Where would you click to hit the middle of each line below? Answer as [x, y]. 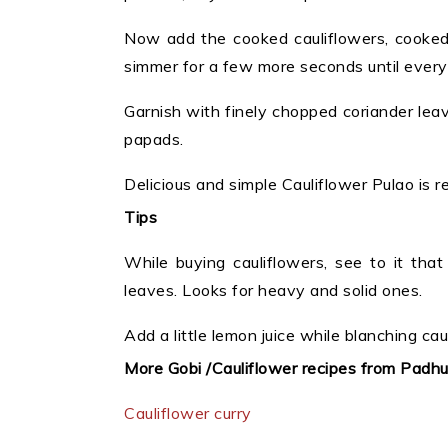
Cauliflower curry [188, 413]
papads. [154, 139]
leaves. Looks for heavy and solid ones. [273, 290]
